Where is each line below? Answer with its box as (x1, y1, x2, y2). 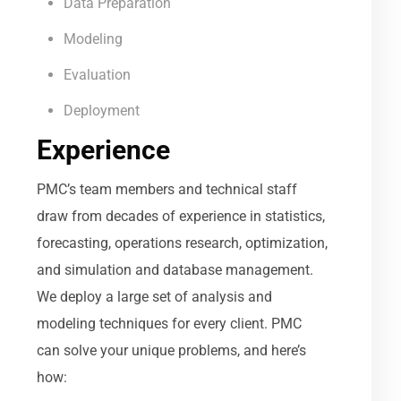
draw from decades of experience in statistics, (37, 207, 326, 225)
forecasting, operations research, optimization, (37, 234, 328, 252)
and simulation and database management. (37, 260, 314, 278)
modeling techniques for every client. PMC (37, 314, 303, 332)
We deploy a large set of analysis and (37, 287, 273, 305)
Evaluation (64, 65, 132, 83)
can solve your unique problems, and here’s (37, 341, 307, 359)
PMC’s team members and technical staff (37, 180, 298, 198)
